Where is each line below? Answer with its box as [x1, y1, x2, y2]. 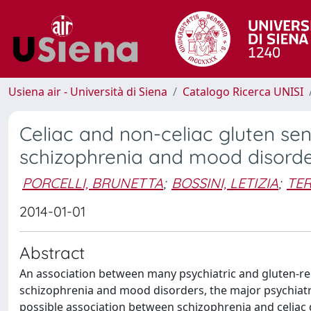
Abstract [19, 242, 85, 263]
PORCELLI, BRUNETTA [22, 174, 163, 192]
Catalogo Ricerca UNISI [183, 84, 303, 99]
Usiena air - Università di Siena [8, 84, 167, 99]
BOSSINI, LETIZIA [171, 174, 278, 192]
